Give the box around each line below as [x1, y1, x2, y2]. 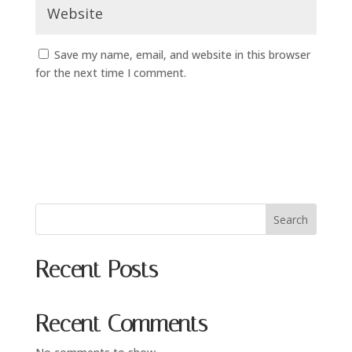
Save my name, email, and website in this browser [53, 46, 310, 62]
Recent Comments [35, 310, 207, 338]
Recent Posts [35, 256, 158, 284]
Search [273, 212, 309, 228]
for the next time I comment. [35, 64, 186, 80]
